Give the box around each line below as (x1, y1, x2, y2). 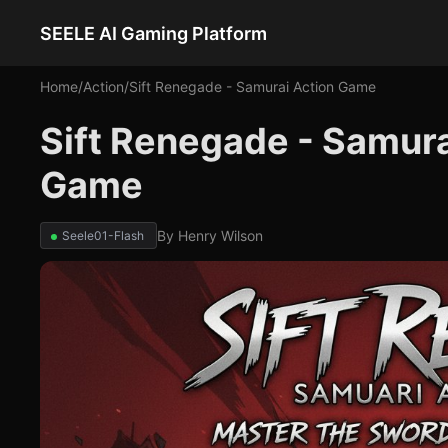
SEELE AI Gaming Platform (40, 22, 267, 44)
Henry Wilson (178, 227, 263, 244)
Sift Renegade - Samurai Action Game (129, 78, 376, 95)
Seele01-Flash (62, 228, 144, 243)
